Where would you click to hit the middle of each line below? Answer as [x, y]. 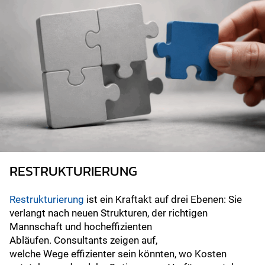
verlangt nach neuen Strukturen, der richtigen [109, 213]
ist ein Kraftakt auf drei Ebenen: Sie [163, 200]
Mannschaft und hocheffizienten [81, 227]
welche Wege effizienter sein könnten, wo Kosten [118, 254]
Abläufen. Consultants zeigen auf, [83, 240]
